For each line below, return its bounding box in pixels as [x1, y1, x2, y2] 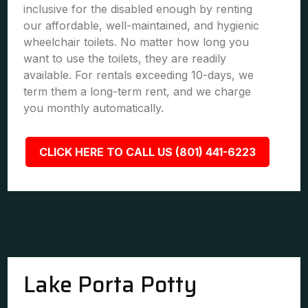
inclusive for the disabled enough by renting [23, 2, 253, 16]
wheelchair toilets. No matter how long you [23, 35, 250, 49]
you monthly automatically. [23, 101, 164, 115]
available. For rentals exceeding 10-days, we [23, 68, 254, 82]
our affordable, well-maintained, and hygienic [23, 19, 260, 32]
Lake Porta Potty [23, 267, 198, 302]
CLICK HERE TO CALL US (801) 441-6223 [38, 145, 256, 159]
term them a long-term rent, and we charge [23, 85, 252, 98]
